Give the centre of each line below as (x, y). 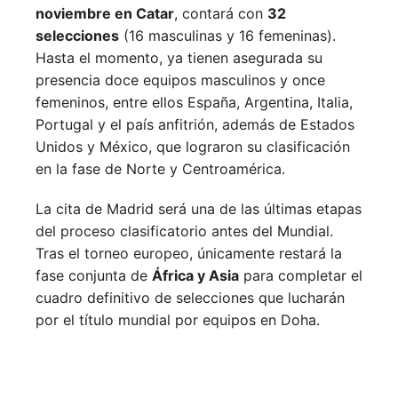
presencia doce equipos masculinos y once (180, 80)
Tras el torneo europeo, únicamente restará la (189, 254)
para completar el (301, 276)
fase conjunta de (94, 276)
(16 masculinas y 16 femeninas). (227, 36)
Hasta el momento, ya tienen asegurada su (179, 58)
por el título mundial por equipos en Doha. (178, 320)
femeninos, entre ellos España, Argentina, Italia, (194, 103)
